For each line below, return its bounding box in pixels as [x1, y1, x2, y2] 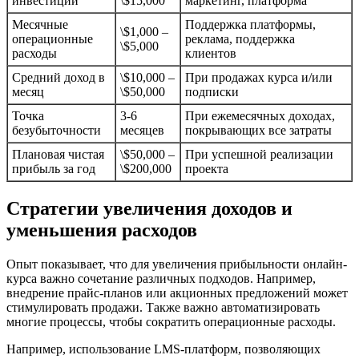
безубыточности [12, 123, 101, 137]
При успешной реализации [185, 147, 333, 161]
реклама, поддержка [185, 31, 295, 46]
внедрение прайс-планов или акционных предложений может [6, 285, 348, 300]
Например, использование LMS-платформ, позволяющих [6, 341, 321, 356]
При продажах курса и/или [185, 70, 333, 84]
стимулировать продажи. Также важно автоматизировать [6, 300, 320, 314]
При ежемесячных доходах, [185, 108, 335, 123]
